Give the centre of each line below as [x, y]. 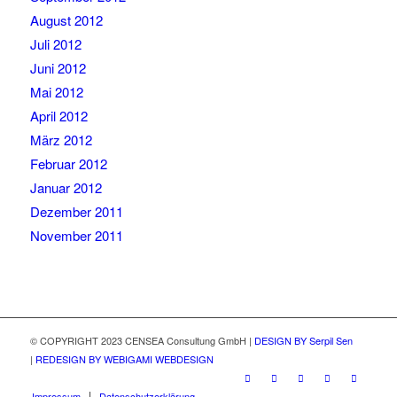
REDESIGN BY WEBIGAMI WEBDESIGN [124, 359]
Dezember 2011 [76, 212]
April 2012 [58, 116]
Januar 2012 [66, 188]
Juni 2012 [58, 68]
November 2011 [76, 236]
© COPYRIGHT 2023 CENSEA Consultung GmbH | [142, 341]
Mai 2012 [56, 92]
